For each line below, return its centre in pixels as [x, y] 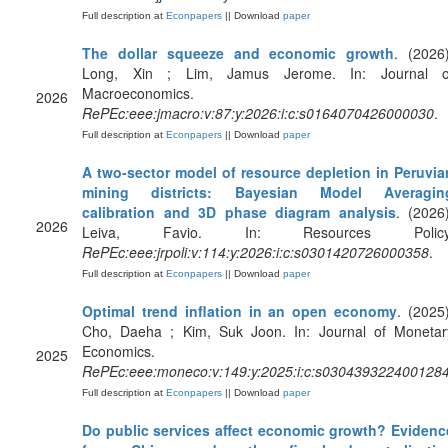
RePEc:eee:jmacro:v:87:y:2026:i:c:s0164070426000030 [258, 113]
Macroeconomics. [138, 93]
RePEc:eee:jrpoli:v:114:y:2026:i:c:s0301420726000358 [255, 252]
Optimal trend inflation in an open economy [240, 311]
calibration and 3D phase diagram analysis [239, 212]
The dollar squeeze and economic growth [238, 53]
